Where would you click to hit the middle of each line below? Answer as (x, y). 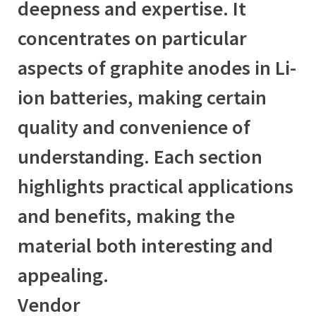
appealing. (63, 275)
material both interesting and (145, 245)
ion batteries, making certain (142, 97)
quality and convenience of (134, 127)
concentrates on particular (132, 38)
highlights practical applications (156, 186)
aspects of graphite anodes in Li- (157, 67)
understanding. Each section (140, 156)
